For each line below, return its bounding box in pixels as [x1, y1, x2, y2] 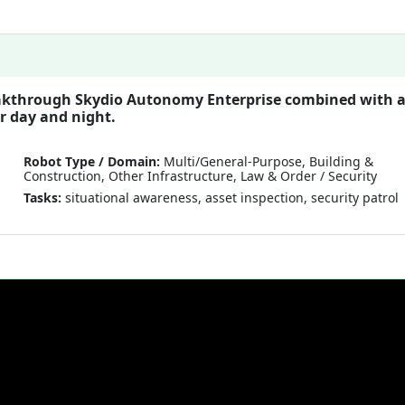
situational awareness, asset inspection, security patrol [61, 189, 400, 207]
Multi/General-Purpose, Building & [160, 153, 374, 171]
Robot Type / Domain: [24, 153, 161, 171]
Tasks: [24, 189, 62, 207]
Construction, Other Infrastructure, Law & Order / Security [24, 167, 378, 185]
